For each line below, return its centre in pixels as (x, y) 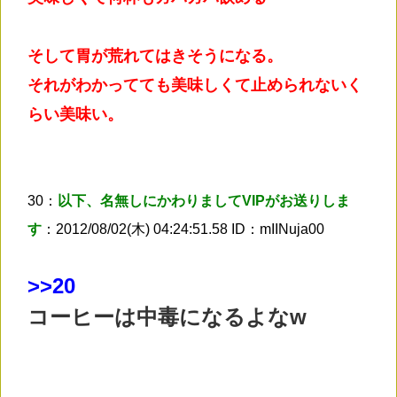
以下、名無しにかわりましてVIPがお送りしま (204, 200)
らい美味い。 (75, 114)
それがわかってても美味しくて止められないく (195, 85)
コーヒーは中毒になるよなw (167, 316)
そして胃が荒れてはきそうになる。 (155, 55)
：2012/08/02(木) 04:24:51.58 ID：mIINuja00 (183, 229)
